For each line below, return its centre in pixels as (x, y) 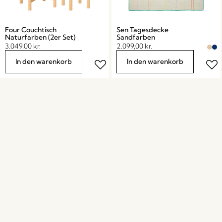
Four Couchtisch (31, 29)
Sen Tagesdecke (142, 29)
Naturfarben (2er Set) (40, 37)
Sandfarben (136, 37)
